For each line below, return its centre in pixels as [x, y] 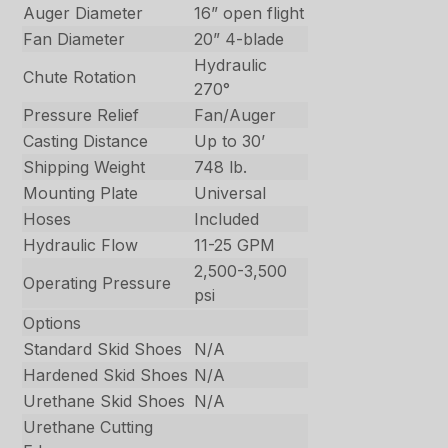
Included [227, 219]
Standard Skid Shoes [103, 349]
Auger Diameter [83, 13]
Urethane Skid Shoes [104, 401]
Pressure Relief [81, 115]
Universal [230, 193]
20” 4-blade [239, 39]
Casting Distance [86, 141]
